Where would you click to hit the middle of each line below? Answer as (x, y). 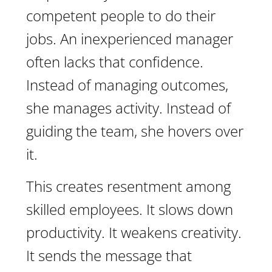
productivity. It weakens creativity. (134, 232)
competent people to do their (121, 15)
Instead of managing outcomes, (127, 85)
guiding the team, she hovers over (135, 131)
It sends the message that (109, 255)
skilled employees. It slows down (130, 209)
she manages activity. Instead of (128, 108)
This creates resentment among (128, 186)
